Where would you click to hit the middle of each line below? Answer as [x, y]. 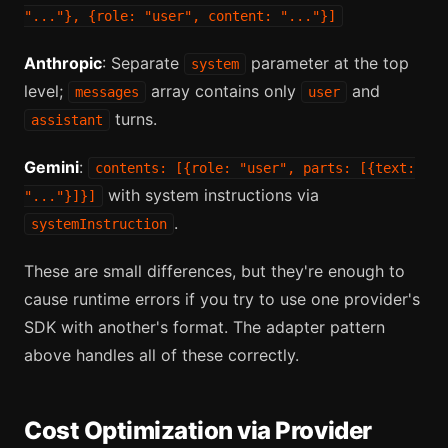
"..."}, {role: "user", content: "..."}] [180, 15]
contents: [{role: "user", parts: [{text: [255, 167]
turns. [133, 118]
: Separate [143, 62]
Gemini [51, 166]
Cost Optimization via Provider [198, 430]
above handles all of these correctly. [161, 354]
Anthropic [63, 62]
